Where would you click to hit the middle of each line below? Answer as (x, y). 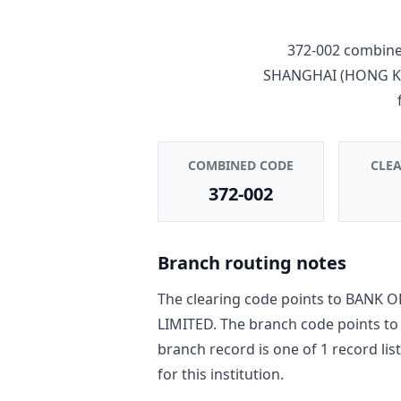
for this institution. (221, 374)
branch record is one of (237, 349)
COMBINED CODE (240, 165)
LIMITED (185, 324)
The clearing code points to (252, 299)
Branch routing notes (252, 262)
